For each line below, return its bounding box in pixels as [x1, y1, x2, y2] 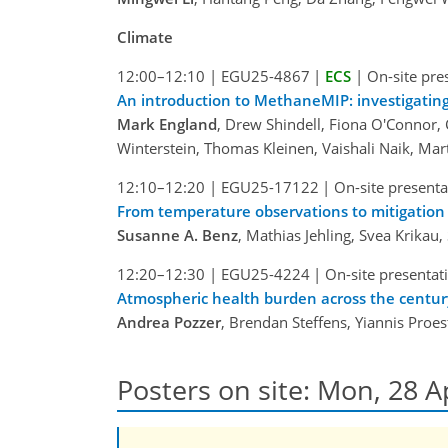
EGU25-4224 [220, 263, 310, 284]
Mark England [117, 113, 217, 134]
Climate [117, 26, 173, 47]
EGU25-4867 [220, 65, 310, 86]
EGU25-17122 [220, 176, 319, 197]
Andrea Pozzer [117, 311, 221, 332]
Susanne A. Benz [117, 224, 238, 245]
